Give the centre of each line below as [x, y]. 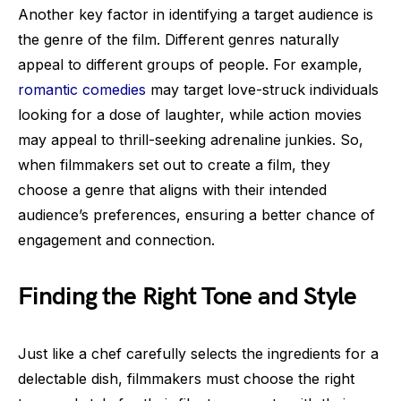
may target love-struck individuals [262, 89]
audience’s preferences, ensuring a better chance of [196, 214]
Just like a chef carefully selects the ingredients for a [198, 353]
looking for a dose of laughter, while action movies [190, 114]
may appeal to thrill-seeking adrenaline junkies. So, [191, 139]
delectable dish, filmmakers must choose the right [186, 378]
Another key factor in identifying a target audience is [196, 14]
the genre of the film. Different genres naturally [179, 39]
